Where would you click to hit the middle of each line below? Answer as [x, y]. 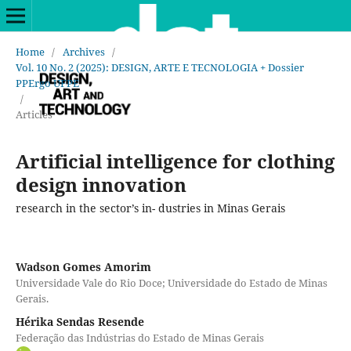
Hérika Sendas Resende [80, 321]
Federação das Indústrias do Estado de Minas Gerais [139, 337]
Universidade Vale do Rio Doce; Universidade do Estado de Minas [171, 282]
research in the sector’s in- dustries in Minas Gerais [150, 208]
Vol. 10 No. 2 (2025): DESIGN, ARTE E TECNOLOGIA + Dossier [159, 67]
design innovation [101, 184]
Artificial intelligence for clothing [175, 161]
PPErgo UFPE [47, 83]
